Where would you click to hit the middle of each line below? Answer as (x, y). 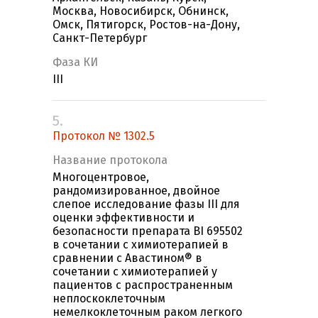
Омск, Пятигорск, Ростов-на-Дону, (146, 25)
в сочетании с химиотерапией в (141, 245)
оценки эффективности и (124, 218)
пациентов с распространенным (143, 285)
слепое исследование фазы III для (146, 204)
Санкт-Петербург (100, 38)
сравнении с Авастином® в (127, 258)
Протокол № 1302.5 (104, 136)
